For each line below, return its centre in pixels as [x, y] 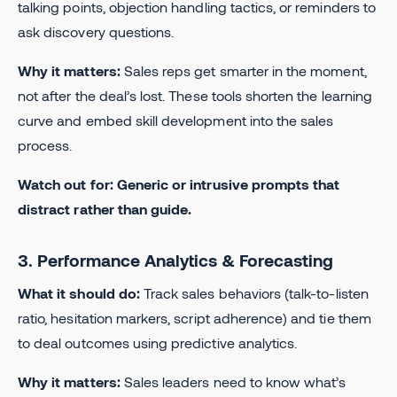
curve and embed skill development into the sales [176, 120]
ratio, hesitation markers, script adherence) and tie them [195, 317]
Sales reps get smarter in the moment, [243, 70]
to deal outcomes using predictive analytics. [158, 342]
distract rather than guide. [105, 208]
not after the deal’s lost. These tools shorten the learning [195, 95]
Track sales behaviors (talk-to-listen [254, 292]
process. [45, 144]
